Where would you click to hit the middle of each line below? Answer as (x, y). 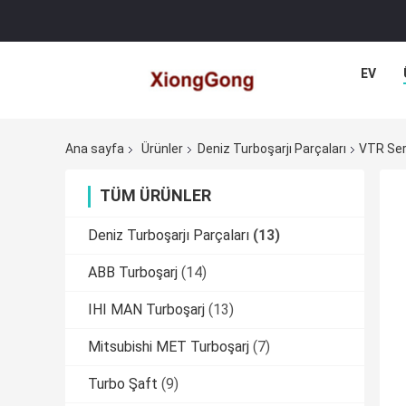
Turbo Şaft (123, 384)
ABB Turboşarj (133, 273)
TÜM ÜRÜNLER (155, 196)
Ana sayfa (95, 149)
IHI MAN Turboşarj (146, 310)
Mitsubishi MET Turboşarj (169, 347)
